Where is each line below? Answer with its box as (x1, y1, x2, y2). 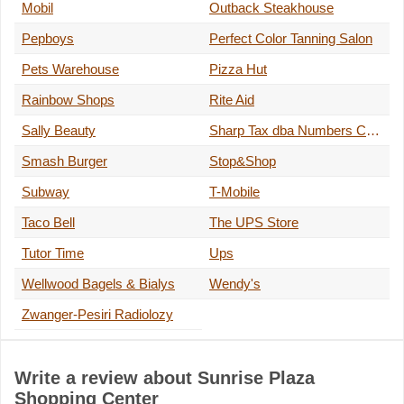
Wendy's (209, 276, 261, 292)
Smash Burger (22, 153, 107, 170)
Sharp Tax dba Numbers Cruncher (366, 123, 380, 139)
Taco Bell (22, 215, 75, 231)
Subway (22, 184, 69, 200)
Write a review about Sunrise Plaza (14, 368, 315, 389)
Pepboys (22, 31, 74, 47)
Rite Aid (209, 92, 254, 108)
